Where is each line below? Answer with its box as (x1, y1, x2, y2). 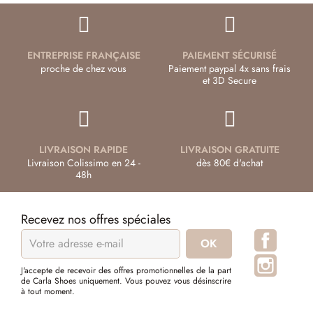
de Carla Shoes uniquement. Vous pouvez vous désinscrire (21, 274, 231, 287)
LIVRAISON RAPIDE (39, 142, 128, 156)
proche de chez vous (41, 61, 126, 75)
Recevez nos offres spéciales (21, 210, 170, 228)
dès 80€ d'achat (196, 155, 263, 170)
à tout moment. (21, 284, 75, 298)
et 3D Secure (203, 73, 256, 87)
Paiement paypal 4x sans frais (168, 61, 291, 75)
